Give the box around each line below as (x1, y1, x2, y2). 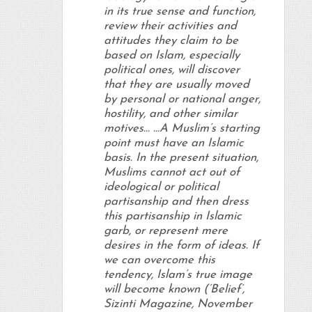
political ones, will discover (103, 64, 240, 77)
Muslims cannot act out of (103, 166, 240, 179)
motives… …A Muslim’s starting (103, 123, 260, 135)
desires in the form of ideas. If (103, 240, 259, 252)
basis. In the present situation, (103, 152, 258, 164)
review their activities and (103, 20, 237, 33)
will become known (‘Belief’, (103, 283, 244, 296)
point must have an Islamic (103, 137, 244, 150)
